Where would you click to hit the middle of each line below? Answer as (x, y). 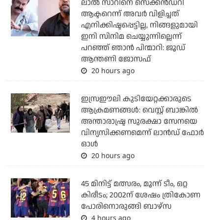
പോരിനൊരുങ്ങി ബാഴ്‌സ (126, 207)
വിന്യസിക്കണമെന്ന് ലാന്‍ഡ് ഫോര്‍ (142, 133)
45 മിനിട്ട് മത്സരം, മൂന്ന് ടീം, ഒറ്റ (134, 184)
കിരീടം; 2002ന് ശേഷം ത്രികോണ (140, 195)
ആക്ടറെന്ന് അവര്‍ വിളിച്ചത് (130, 14)
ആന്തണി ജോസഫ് (116, 59)
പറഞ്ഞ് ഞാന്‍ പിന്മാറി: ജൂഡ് (133, 48)
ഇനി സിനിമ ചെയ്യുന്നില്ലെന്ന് (131, 37)
